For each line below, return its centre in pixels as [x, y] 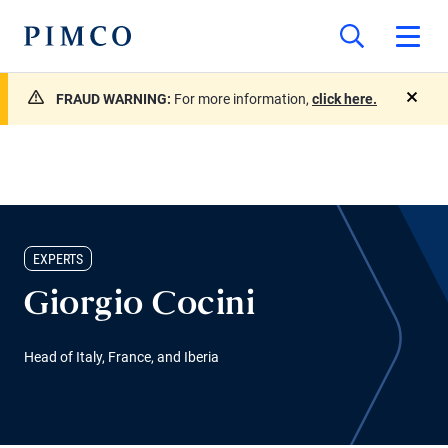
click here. [344, 99]
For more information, [243, 99]
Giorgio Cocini [139, 306]
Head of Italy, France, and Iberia [121, 357]
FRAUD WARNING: [115, 99]
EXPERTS [58, 259]
